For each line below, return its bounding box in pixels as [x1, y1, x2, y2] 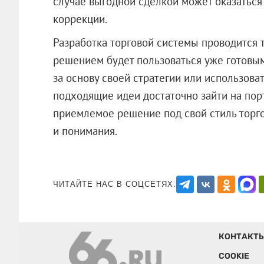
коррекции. [52, 11, 107, 26]
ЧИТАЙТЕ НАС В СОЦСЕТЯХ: [52, 179, 176, 189]
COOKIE [218, 250, 249, 261]
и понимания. [52, 123, 152, 138]
